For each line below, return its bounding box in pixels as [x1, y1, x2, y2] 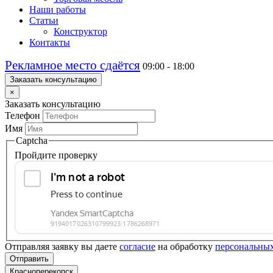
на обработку [155, 241, 215, 252]
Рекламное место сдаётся [5, 58, 140, 73]
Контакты [29, 37, 70, 48]
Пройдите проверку [15, 149, 97, 160]
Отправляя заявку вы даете [5, 241, 119, 252]
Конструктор [54, 26, 107, 37]
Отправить [10, 253, 49, 263]
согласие [119, 241, 155, 252]
